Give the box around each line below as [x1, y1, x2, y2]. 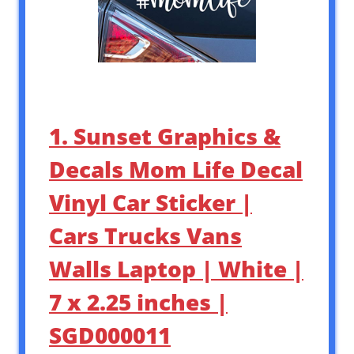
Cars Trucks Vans [49, 220, 242, 250]
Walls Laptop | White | [49, 253, 303, 284]
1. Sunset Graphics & [49, 120, 281, 151]
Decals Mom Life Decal [49, 153, 303, 184]
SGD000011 [49, 319, 171, 350]
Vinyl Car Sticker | [49, 186, 252, 217]
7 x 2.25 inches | [49, 286, 228, 317]
